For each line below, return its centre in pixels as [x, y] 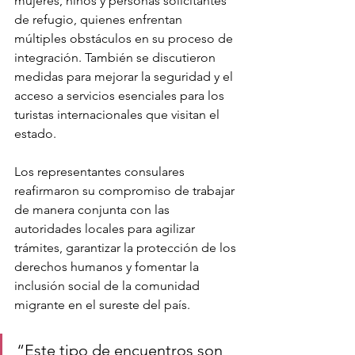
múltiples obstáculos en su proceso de [125, 38]
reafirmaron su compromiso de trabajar [126, 190]
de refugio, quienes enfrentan [100, 19]
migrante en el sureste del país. [102, 304]
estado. [35, 133]
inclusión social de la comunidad [109, 285]
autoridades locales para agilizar [106, 228]
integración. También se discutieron [116, 57]
